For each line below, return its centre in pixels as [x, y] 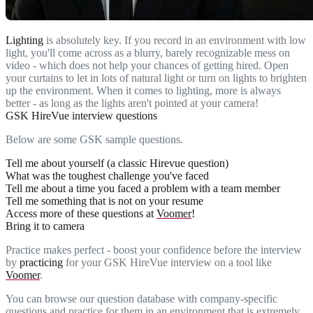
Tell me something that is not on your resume [104, 201]
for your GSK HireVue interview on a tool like [167, 263]
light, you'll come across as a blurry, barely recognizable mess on [148, 53]
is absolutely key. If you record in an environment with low [175, 41]
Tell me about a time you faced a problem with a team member [143, 189]
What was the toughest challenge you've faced [107, 176]
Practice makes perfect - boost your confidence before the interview [154, 250]
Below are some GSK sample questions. [94, 140]
